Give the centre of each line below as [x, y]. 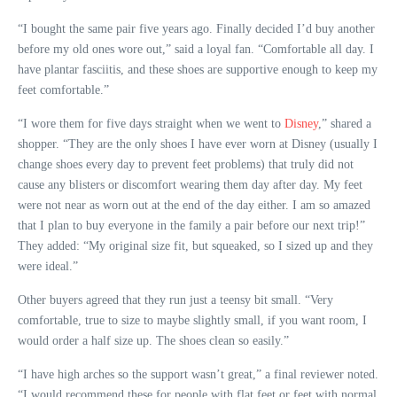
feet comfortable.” [63, 90]
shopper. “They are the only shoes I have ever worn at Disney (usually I [198, 144]
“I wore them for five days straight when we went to [151, 123]
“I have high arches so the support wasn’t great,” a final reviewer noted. [198, 374]
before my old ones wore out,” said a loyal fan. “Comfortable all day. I [196, 49]
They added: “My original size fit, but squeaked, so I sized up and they [195, 245]
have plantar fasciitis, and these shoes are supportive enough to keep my [198, 69]
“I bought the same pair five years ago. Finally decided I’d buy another [196, 28]
